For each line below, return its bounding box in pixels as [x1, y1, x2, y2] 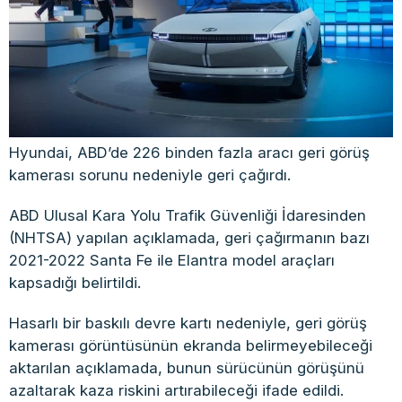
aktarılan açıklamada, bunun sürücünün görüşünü [9, 359, 364, 378]
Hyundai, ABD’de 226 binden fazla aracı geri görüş [9, 144, 370, 162]
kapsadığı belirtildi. [9, 274, 141, 293]
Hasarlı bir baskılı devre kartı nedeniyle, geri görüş [9, 314, 367, 333]
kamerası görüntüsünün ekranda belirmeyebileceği [9, 336, 372, 355]
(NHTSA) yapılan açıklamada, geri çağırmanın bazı [9, 229, 370, 248]
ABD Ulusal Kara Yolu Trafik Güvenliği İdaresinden [9, 206, 366, 225]
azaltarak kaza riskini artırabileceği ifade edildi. [9, 381, 344, 400]
